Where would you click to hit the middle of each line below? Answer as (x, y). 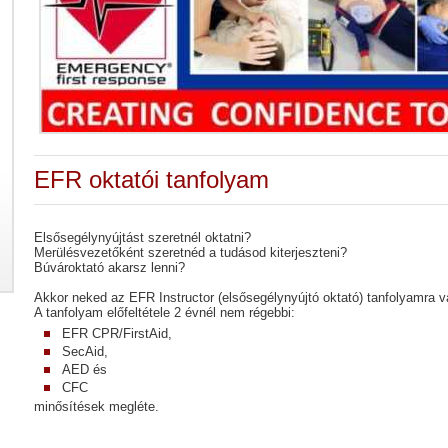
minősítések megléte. (96, 406)
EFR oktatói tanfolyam (151, 179)
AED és (86, 369)
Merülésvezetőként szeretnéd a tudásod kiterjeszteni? (190, 252)
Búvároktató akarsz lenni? (111, 267)
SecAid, (87, 351)
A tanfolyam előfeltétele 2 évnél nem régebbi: (166, 312)
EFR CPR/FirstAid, (119, 333)
